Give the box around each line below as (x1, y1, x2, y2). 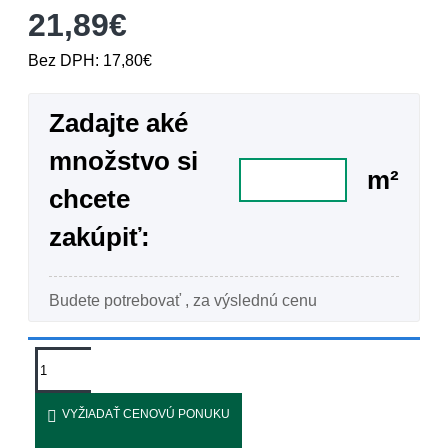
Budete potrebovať (49, 292, 185, 310)
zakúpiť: (49, 223, 150, 252)
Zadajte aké (49, 109, 188, 138)
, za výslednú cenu (185, 292, 317, 310)
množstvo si (49, 147, 198, 176)
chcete (49, 185, 130, 214)
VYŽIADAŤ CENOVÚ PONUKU (62, 407, 230, 422)
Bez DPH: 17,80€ (28, 52, 152, 70)
